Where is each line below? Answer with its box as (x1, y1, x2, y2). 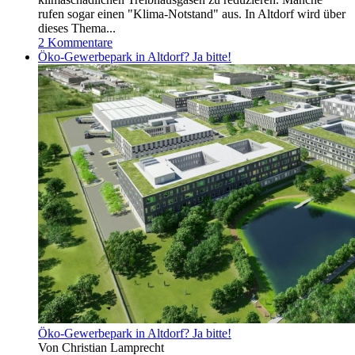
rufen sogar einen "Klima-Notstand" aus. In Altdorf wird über (38, 6, 345, 21)
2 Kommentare (38, 35, 113, 49)
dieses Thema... (38, 21, 116, 35)
